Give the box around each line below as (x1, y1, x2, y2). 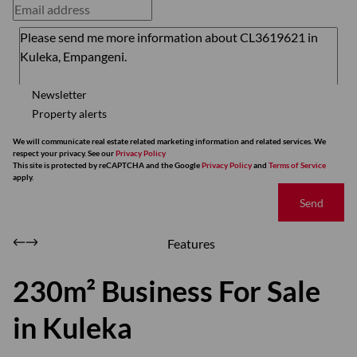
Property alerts (32, 106, 107, 120)
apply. (13, 172, 33, 182)
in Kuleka (13, 310, 132, 345)
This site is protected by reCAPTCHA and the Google (13, 160, 202, 170)
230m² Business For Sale (13, 273, 320, 308)
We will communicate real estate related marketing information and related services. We (13, 136, 326, 146)
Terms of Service (269, 160, 326, 170)
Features (167, 236, 215, 251)
